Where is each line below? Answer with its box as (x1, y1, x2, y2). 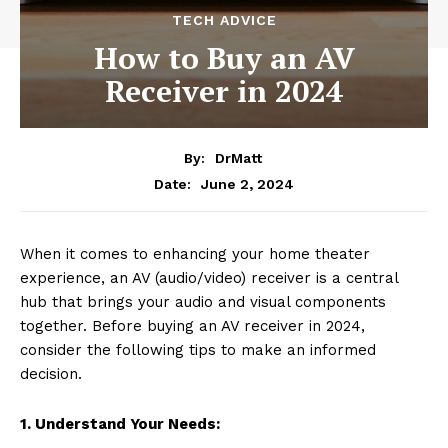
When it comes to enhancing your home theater (20, 244, 370, 263)
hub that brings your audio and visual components (20, 292, 386, 311)
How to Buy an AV (93, 38, 355, 78)
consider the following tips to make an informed (20, 340, 376, 359)
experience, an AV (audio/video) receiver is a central (20, 268, 398, 287)
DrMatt (214, 149, 262, 166)
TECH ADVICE (171, 12, 277, 28)
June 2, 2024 (201, 175, 294, 192)
